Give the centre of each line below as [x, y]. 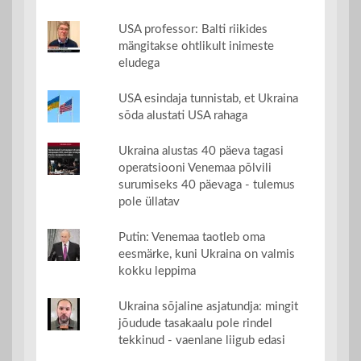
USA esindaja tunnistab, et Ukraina [208, 99]
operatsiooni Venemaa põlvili [195, 168]
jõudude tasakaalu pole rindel [195, 324]
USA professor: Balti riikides [193, 30]
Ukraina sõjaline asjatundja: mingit [208, 307]
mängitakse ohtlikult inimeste [196, 47]
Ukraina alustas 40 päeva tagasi [201, 151]
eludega [139, 64]
